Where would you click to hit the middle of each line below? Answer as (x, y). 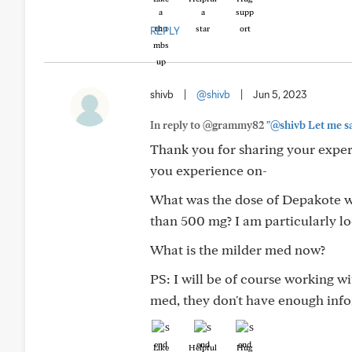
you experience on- (209, 170)
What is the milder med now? (238, 249)
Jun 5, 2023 (280, 94)
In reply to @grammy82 (208, 125)
